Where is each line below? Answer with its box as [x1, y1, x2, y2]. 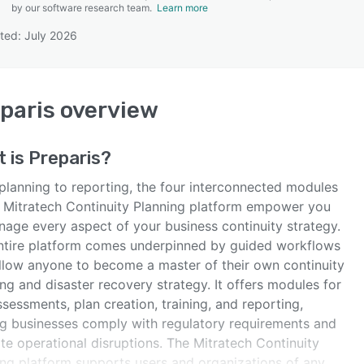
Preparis [28, 147, 101, 169]
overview [55, 97, 158, 123]
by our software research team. [11, 2, 157, 14]
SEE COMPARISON [131, 74, 225, 87]
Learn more [157, 2, 208, 14]
